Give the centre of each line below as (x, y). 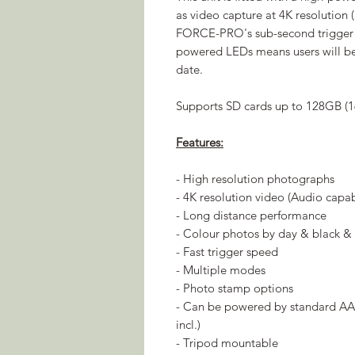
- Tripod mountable (227, 342)
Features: (200, 142)
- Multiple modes (221, 269)
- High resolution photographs (255, 178)
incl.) (188, 324)
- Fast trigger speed (227, 251)
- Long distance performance (251, 215)
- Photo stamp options (235, 288)
